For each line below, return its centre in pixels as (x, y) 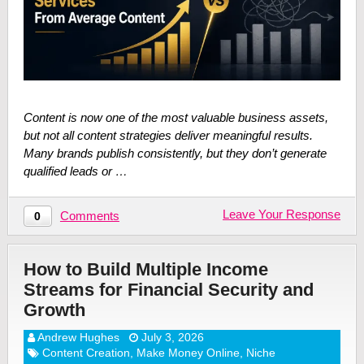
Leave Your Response (282, 214)
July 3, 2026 (172, 337)
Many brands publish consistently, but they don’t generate (175, 153)
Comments (89, 215)
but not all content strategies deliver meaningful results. (168, 135)
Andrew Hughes (78, 337)
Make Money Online (188, 352)
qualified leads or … (75, 171)
